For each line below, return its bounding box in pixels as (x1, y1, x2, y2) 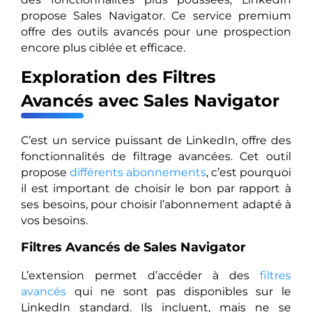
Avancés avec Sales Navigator (21, 91, 279, 111)
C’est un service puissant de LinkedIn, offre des (21, 134, 291, 148)
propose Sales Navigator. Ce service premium (21, 9, 291, 23)
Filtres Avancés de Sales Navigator (21, 239, 246, 255)
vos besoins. (21, 214, 88, 228)
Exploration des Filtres (21, 67, 216, 88)
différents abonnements (70, 166, 206, 180)
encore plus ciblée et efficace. (21, 41, 185, 55)
